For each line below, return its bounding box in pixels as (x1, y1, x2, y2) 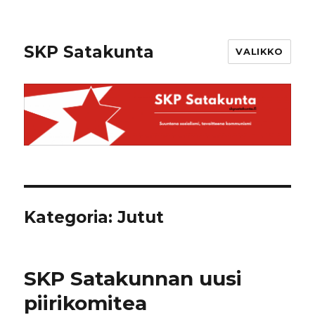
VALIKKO (236, 46, 283, 57)
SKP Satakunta (24, 41, 155, 62)
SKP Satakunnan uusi (24, 266, 243, 291)
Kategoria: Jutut (24, 207, 165, 228)
